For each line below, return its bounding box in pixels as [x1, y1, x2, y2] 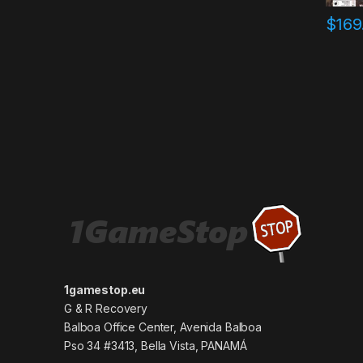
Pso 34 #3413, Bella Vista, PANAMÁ [64, 338, 247, 352]
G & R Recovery [64, 301, 148, 315]
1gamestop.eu [64, 282, 146, 297]
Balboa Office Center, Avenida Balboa [64, 319, 262, 334]
